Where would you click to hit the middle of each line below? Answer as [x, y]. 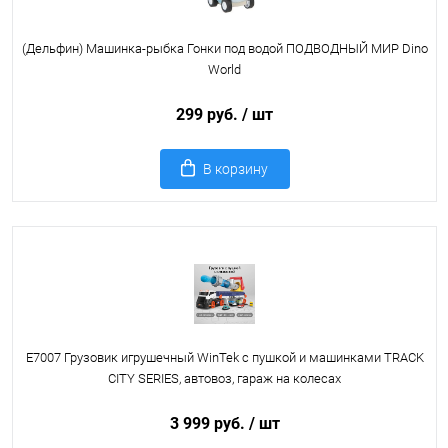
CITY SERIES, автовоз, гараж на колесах [224, 378]
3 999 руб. [209, 423]
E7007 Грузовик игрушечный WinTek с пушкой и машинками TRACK [224, 357]
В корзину [235, 169]
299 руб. [209, 114]
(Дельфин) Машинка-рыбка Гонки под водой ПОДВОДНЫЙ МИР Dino [224, 48]
